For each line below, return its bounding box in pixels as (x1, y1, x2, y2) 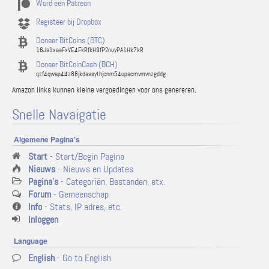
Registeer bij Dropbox (36, 16, 101, 27)
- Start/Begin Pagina (47, 150, 124, 163)
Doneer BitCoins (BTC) (36, 35, 105, 46)
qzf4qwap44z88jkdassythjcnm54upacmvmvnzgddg (36, 70, 166, 78)
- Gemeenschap (51, 188, 109, 201)
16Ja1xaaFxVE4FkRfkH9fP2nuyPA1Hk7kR (36, 46, 144, 54)
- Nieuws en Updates (55, 163, 133, 175)
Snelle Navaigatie (12, 106, 106, 124)
